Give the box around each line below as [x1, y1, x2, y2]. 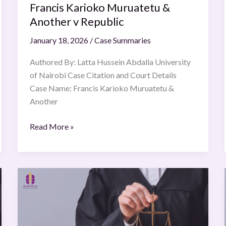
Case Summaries [94, 35, 151, 45]
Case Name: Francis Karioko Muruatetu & [29, 83, 174, 93]
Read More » [29, 122, 74, 132]
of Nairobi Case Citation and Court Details [29, 70, 178, 80]
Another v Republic [29, 14, 124, 28]
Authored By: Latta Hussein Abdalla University [29, 57, 191, 67]
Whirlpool [29, 168, 64, 179]
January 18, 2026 [29, 35, 90, 45]
